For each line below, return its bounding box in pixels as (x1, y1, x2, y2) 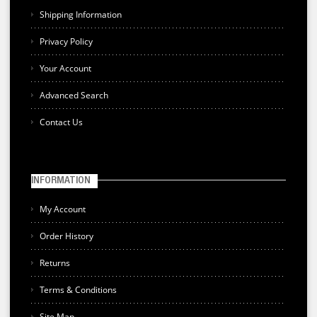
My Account (39, 202, 86, 215)
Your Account (39, 62, 91, 74)
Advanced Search (39, 88, 108, 101)
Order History (39, 229, 93, 242)
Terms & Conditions (39, 283, 117, 296)
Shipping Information (39, 8, 122, 21)
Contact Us (39, 115, 83, 128)
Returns (39, 256, 70, 269)
